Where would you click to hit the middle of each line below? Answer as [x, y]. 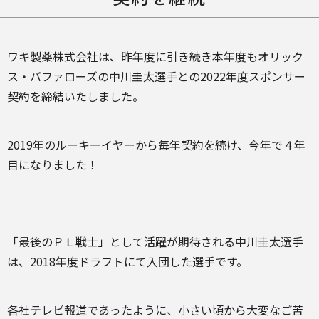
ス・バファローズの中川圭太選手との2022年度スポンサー [156, 76]
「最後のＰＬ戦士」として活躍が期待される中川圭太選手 [155, 241]
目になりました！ [53, 164]
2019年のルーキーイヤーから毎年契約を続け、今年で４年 [156, 145]
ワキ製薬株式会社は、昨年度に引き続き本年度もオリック [155, 56]
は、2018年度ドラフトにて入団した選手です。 [127, 261]
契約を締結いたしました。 [75, 96]
